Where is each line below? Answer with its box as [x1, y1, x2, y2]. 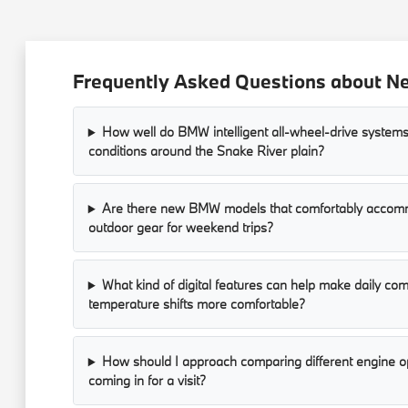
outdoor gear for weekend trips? [87, 219, 273, 237]
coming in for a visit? [87, 372, 206, 390]
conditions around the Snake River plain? [87, 142, 324, 160]
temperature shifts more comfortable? [87, 295, 305, 313]
